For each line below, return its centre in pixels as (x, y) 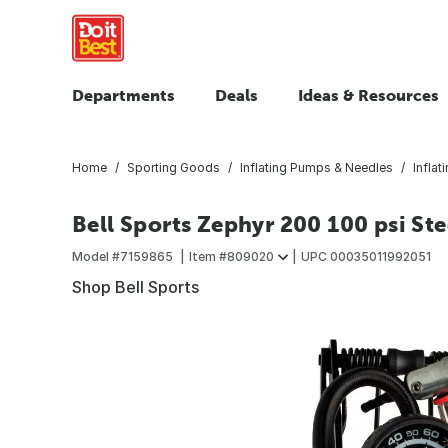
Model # (96, 256)
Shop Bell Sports (135, 286)
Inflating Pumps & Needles (316, 167)
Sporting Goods (173, 167)
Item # (208, 256)
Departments (123, 95)
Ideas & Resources (368, 95)
